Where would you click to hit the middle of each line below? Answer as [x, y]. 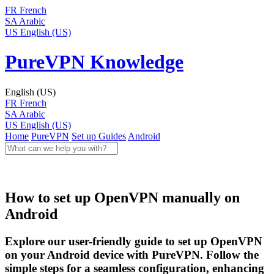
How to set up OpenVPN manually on [122, 198]
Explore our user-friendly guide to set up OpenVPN [134, 242]
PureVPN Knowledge [94, 62]
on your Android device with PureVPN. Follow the [132, 255]
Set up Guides [99, 136]
